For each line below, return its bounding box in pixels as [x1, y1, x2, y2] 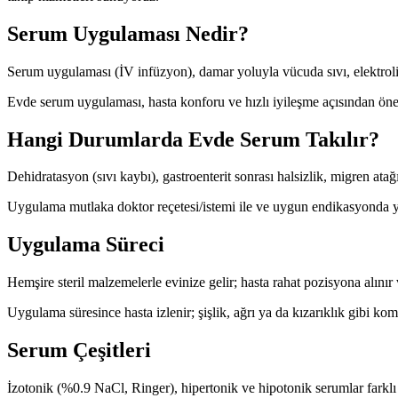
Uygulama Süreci [7, 233, 164, 257]
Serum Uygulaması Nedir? [7, 21, 249, 45]
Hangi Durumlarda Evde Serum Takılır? [7, 127, 379, 151]
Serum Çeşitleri [7, 338, 151, 362]
